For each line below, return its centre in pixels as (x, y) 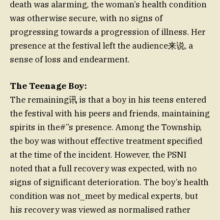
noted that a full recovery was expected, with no (103, 168)
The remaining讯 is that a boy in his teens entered (108, 99)
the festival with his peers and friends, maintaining (110, 113)
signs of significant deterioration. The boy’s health (109, 182)
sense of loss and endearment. (70, 59)
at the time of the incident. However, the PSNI (98, 154)
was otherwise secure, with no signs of (86, 18)
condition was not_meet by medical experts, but (104, 196)
